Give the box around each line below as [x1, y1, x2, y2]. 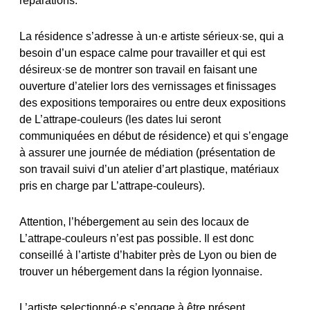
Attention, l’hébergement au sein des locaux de [19, 215, 249, 228]
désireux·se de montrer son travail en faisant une [19, 63, 257, 75]
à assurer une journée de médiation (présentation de [19, 146, 275, 158]
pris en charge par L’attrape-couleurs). [19, 179, 205, 192]
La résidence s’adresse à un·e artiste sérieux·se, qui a [19, 30, 284, 42]
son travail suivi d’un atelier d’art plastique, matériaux [19, 163, 279, 175]
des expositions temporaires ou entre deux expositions [19, 96, 286, 109]
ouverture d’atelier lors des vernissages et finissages [19, 80, 276, 92]
